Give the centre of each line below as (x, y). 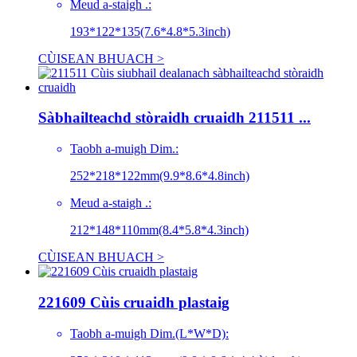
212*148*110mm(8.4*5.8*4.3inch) (159, 230)
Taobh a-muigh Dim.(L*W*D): (149, 333)
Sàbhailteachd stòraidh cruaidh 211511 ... (175, 118)
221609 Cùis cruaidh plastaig (134, 302)
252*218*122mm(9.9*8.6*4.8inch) (160, 176)
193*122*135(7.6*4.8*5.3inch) (150, 31)
